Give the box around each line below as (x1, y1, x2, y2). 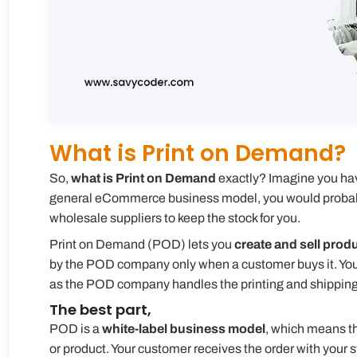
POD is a (49, 321, 102, 335)
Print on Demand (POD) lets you (49, 237, 234, 251)
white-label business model (102, 321, 265, 335)
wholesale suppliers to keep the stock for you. (49, 210, 300, 225)
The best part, (49, 299, 151, 320)
